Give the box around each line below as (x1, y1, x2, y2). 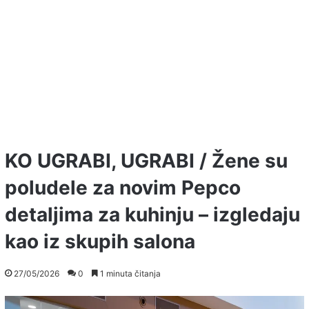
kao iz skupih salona (5, 230, 195, 254)
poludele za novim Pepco (5, 176, 241, 200)
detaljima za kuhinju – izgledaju (5, 203, 300, 227)
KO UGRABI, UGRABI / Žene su (5, 149, 288, 173)
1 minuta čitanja (98, 268, 161, 279)
